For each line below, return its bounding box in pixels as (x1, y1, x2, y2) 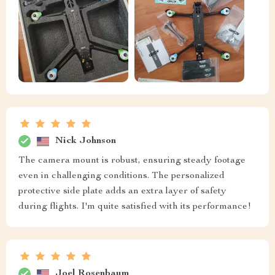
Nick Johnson (55, 136, 116, 146)
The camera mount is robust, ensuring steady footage (18, 156, 246, 166)
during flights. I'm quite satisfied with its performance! (18, 202, 251, 212)
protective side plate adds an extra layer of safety (18, 187, 227, 197)
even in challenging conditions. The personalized (18, 171, 225, 182)
